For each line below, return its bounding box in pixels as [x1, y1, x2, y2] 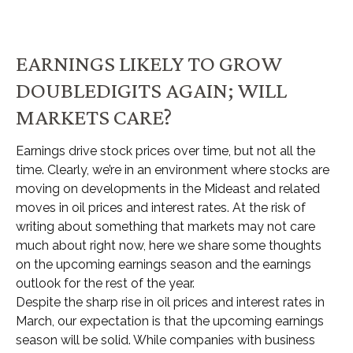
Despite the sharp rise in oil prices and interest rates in [16, 295, 325, 310]
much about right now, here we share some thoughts [16, 238, 321, 253]
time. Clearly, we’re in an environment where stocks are [16, 162, 329, 177]
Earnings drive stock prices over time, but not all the [16, 143, 315, 158]
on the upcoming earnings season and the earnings [16, 257, 311, 272]
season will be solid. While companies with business [16, 333, 315, 347]
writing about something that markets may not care [16, 219, 315, 234]
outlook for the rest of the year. [16, 276, 195, 291]
